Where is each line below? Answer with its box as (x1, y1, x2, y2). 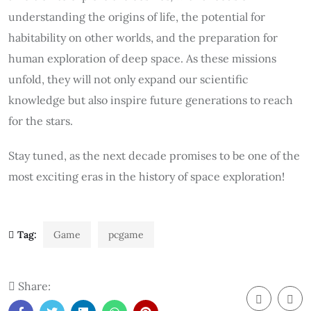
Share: (15, 278, 51, 293)
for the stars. (8, 113, 73, 128)
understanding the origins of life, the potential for (8, 9, 265, 24)
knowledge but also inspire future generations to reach (8, 92, 293, 107)
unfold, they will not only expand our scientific (8, 72, 249, 86)
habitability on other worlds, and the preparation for (8, 30, 278, 44)
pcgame (108, 228, 144, 241)
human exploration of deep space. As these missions (8, 51, 276, 65)
